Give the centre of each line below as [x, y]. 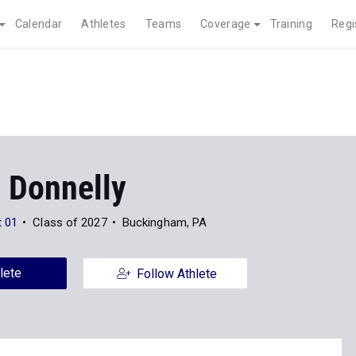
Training [291, 24]
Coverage [226, 24]
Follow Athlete [176, 274]
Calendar [39, 24]
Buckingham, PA [164, 222]
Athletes [104, 24]
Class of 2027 [70, 222]
